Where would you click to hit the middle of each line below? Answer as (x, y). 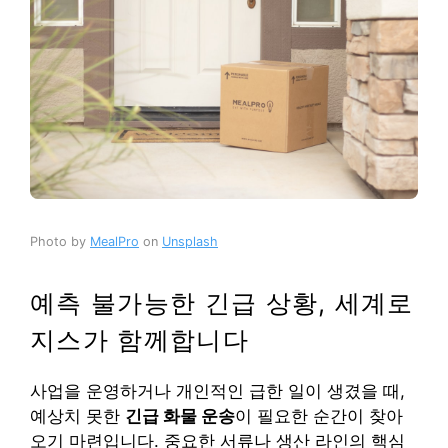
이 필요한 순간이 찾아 (319, 415)
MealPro (114, 241)
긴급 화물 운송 (180, 415)
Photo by (60, 241)
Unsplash (190, 241)
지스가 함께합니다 (139, 339)
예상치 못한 (77, 415)
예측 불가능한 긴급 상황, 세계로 (222, 302)
